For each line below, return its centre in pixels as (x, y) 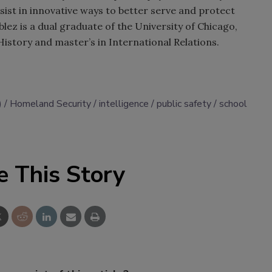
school (233, 104)
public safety (184, 104)
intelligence (124, 104)
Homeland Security (50, 104)
